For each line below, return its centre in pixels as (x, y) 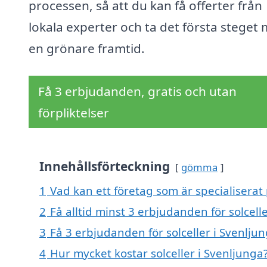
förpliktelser (74, 113)
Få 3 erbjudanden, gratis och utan (137, 91)
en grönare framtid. (87, 49)
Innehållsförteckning (105, 167)
